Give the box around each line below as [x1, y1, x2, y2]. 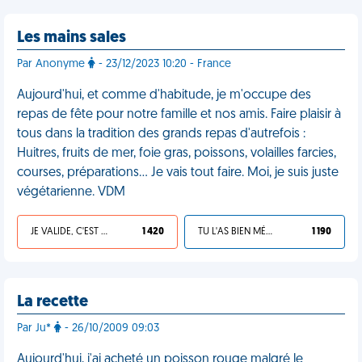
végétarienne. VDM [17, 186, 125, 199]
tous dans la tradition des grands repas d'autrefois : [17, 128, 305, 141]
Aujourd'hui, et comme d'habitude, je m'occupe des [17, 89, 311, 102]
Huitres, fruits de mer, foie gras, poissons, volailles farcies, [17, 147, 336, 160]
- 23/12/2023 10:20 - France [95, 58, 231, 70]
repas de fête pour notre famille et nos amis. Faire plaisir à [17, 108, 341, 121]
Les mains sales [17, 30, 126, 46]
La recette [17, 294, 88, 310]
